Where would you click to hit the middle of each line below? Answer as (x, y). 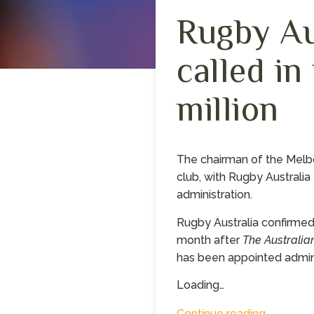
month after (210, 240)
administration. (214, 195)
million (228, 107)
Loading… (200, 285)
